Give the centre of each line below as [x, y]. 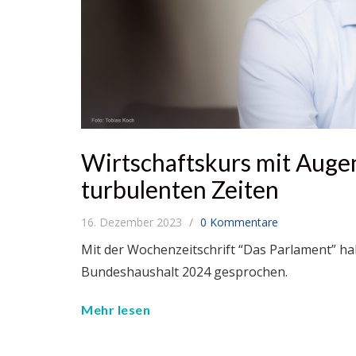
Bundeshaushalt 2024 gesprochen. [184, 271]
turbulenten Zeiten [180, 189]
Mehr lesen [116, 309]
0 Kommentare [239, 222]
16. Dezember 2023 [133, 222]
